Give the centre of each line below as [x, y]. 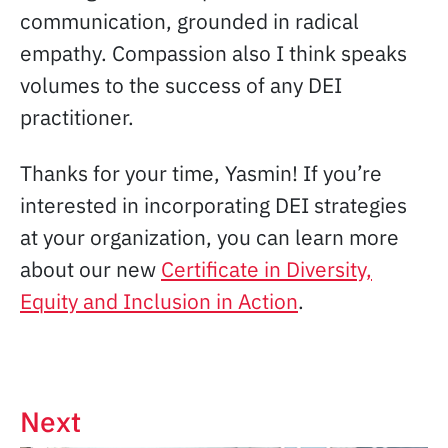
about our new [90, 269]
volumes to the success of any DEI [181, 85]
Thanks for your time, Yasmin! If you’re [201, 173]
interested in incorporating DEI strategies [213, 205]
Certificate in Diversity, [266, 269]
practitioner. [77, 117]
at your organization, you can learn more [209, 237]
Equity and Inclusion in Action [159, 301]
